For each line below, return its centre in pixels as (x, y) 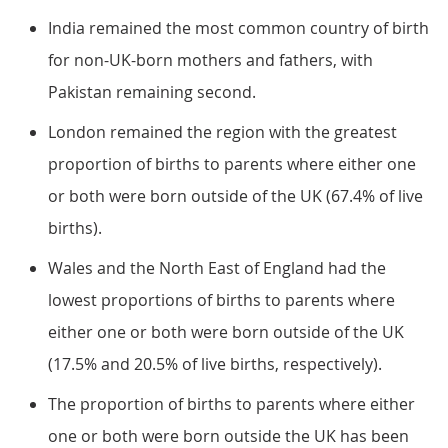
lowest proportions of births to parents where (221, 300)
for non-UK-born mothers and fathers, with (210, 60)
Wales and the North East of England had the (217, 268)
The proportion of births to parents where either (231, 404)
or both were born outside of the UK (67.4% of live (235, 196)
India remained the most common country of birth (238, 28)
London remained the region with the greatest (222, 132)
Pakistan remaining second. (152, 92)
